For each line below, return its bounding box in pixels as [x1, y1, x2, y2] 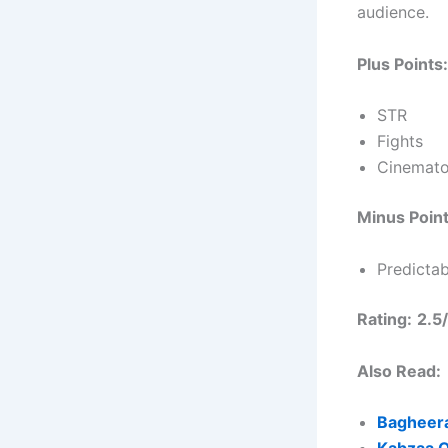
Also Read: [357, 360, 441, 381]
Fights [377, 131, 423, 152]
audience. [357, 2, 429, 23]
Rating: [357, 308, 412, 329]
